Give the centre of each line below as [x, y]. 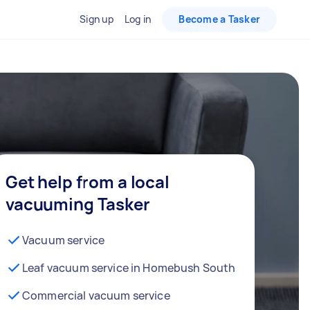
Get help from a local [88, 181]
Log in [138, 19]
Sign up [97, 19]
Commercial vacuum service [96, 295]
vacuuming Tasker [78, 203]
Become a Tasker [219, 19]
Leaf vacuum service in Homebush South [129, 267]
